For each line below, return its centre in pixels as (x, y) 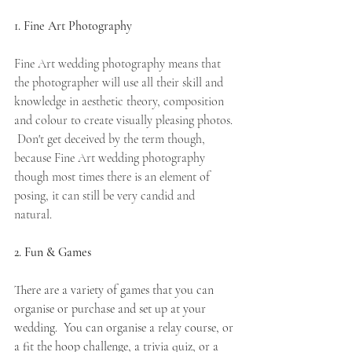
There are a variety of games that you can (115, 290)
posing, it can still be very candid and (106, 196)
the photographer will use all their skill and (120, 83)
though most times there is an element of (114, 177)
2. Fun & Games (53, 253)
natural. (35, 215)
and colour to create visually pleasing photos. (125, 121)
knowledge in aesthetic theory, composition (122, 102)
